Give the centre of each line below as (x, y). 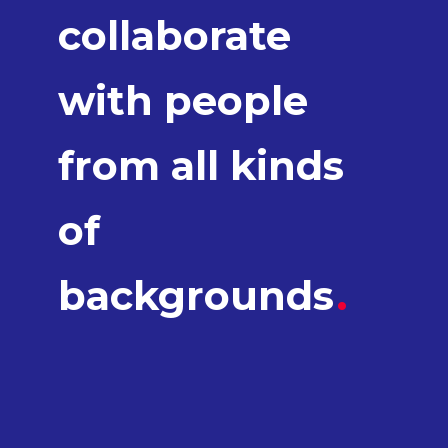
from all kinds (201, 166)
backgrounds (201, 296)
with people (183, 101)
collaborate (174, 36)
